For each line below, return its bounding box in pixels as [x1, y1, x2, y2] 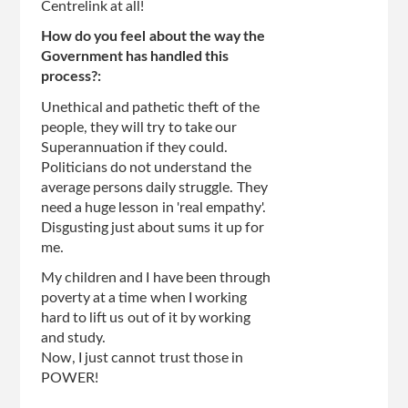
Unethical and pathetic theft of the [40, 99, 260, 115]
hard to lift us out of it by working [40, 310, 251, 325]
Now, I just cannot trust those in [40, 350, 243, 365]
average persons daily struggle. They [40, 179, 268, 195]
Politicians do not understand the [40, 159, 251, 175]
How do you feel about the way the [40, 29, 266, 45]
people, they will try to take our [40, 119, 237, 135]
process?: [40, 69, 104, 85]
